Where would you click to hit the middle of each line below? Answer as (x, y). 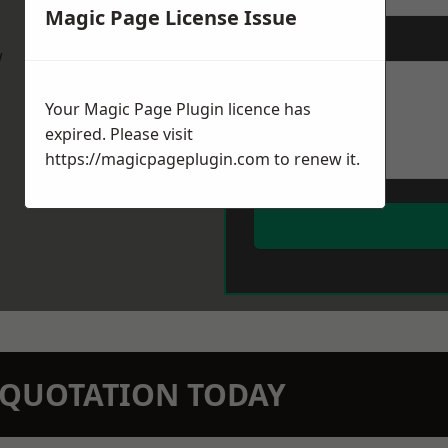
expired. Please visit (119, 134)
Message (283, 44)
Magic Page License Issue (171, 18)
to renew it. (315, 159)
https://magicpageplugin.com (157, 159)
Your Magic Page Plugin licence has (178, 109)
